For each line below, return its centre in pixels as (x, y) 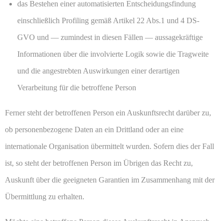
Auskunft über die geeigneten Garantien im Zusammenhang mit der (110, 180)
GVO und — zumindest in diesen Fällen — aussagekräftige (110, 37)
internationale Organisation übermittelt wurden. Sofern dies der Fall (110, 147)
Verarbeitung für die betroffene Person (77, 88)
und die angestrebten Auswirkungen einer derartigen (98, 71)
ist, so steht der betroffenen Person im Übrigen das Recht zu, (99, 163)
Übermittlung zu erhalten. (45, 197)
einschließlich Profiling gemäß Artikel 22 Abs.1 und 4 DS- (108, 21)
